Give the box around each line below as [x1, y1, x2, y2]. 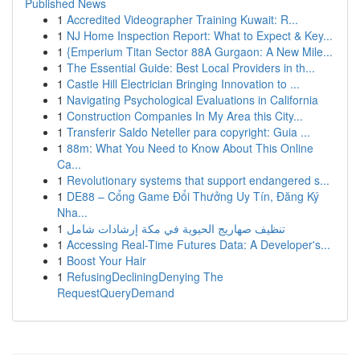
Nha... [57, 204, 88, 220]
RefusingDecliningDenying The [67, 268, 223, 284]
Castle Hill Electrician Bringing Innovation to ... [67, 76, 300, 92]
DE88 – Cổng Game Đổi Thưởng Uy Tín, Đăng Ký [67, 188, 319, 204]
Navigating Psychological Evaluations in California [67, 92, 318, 108]
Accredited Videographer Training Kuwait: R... [67, 11, 298, 27]
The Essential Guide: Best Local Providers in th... [67, 59, 315, 76]
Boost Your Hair [67, 252, 146, 268]
